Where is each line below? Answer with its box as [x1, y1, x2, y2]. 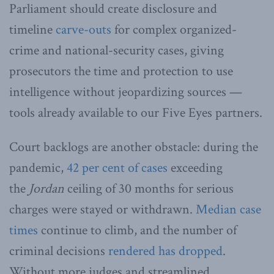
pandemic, [9, 158, 67, 177]
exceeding [168, 158, 223, 177]
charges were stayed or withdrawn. [9, 200, 196, 218]
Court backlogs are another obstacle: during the [9, 138, 258, 156]
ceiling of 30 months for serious [64, 179, 234, 198]
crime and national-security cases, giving [9, 41, 224, 59]
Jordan [29, 179, 64, 198]
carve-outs [56, 20, 111, 39]
